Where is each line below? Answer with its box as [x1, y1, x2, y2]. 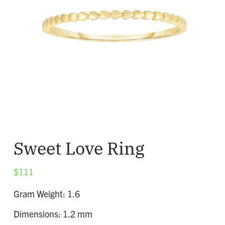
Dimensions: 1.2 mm [13, 207, 92, 219]
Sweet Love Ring [13, 135, 145, 160]
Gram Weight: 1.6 [13, 187, 80, 199]
